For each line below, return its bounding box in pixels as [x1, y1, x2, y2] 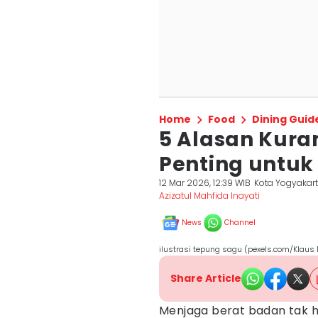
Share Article [170, 271, 241, 285]
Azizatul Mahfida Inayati [159, 190, 260, 202]
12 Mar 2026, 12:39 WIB [159, 177, 251, 189]
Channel [224, 217, 256, 228]
